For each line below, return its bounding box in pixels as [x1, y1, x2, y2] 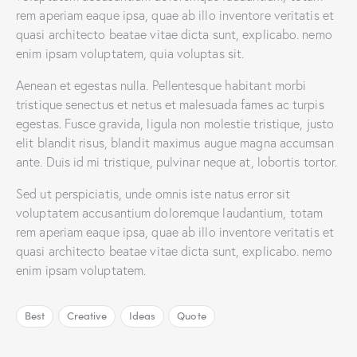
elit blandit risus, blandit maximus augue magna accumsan [16, 135, 334, 151]
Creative [66, 308, 108, 323]
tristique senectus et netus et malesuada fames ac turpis [16, 96, 324, 113]
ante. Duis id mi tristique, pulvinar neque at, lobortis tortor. [16, 154, 338, 171]
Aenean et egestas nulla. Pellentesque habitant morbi [16, 77, 307, 94]
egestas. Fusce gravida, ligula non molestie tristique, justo [16, 116, 335, 132]
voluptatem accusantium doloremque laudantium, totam [16, 205, 324, 222]
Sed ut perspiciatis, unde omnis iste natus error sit [16, 186, 291, 202]
